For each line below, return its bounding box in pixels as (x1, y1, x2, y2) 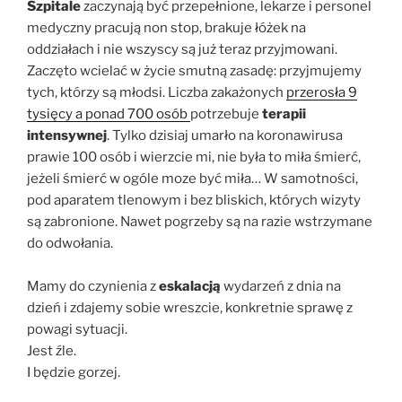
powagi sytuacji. (27, 320, 127, 337)
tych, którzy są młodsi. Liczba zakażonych (27, 83, 286, 100)
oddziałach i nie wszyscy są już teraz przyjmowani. (27, 40, 337, 57)
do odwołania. (27, 234, 113, 251)
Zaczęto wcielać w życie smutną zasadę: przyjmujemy (27, 62, 362, 79)
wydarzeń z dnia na (221, 277, 341, 294)
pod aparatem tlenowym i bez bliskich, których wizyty (27, 191, 361, 208)
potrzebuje (190, 105, 262, 122)
